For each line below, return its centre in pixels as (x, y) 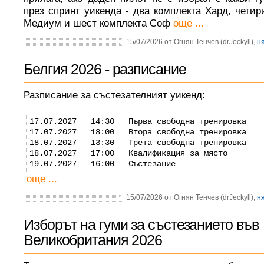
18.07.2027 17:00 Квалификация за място (128, 154)
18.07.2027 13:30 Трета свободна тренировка (138, 143)
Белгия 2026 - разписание (105, 69)
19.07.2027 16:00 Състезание (103, 164)
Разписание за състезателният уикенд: (114, 95)
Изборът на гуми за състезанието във (141, 225)
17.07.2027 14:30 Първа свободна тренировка (138, 122)
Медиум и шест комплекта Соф (97, 23)
